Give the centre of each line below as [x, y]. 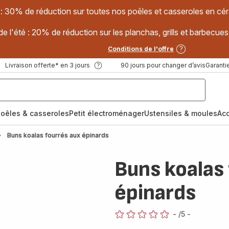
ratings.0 [128, 224]
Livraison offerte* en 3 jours [47, 65]
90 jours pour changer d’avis [163, 65]
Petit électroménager [107, 113]
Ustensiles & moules [181, 113]
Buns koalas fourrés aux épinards [58, 135]
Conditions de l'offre [141, 49]
